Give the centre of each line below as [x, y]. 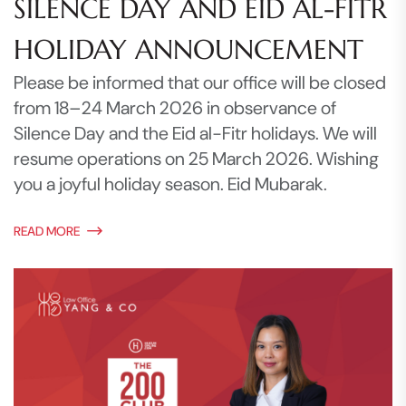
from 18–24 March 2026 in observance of [175, 107]
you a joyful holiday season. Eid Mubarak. [170, 184]
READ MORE [47, 231]
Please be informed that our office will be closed [200, 82]
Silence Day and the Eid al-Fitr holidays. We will [195, 133]
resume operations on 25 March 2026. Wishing [196, 158]
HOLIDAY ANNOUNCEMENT [188, 49]
